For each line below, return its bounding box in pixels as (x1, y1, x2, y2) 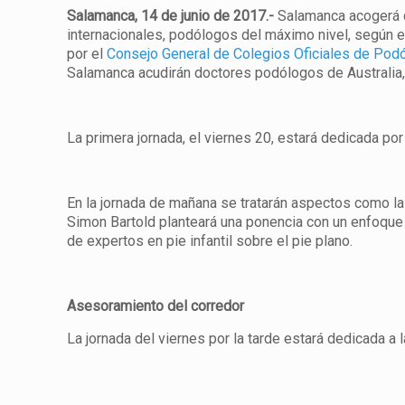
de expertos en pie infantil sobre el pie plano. (67, 232, 353, 250)
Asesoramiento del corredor (67, 297, 245, 315)
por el (67, 45, 108, 62)
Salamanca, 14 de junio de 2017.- (67, 7, 278, 24)
